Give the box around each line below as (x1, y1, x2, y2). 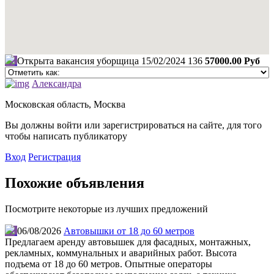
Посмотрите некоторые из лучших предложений (5, 204, 208, 215)
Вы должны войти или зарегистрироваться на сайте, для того (5, 120, 262, 131)
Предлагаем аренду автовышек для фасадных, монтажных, (5, 237, 251, 248)
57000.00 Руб (205, 56, 260, 67)
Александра (32, 78, 81, 89)
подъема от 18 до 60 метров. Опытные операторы (5, 259, 212, 270)
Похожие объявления (5, 175, 144, 191)
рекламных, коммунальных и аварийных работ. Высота (5, 248, 237, 259)
